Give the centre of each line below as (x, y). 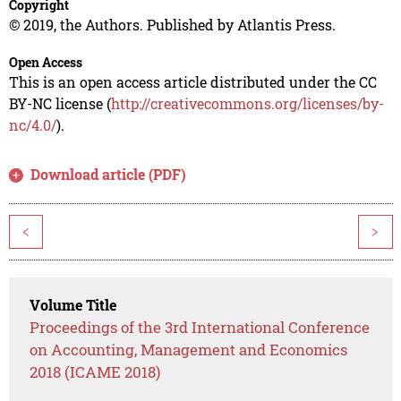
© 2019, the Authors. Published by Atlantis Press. (172, 25)
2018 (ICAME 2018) (95, 372)
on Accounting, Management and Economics (189, 350)
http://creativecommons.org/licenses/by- (247, 104)
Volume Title (73, 305)
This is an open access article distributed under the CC (192, 82)
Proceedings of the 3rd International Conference (200, 328)
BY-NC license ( (60, 104)
